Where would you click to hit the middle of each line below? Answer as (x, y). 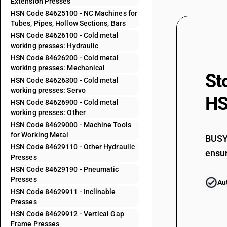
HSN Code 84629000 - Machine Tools (71, 125)
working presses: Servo (48, 90)
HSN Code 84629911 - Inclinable (63, 192)
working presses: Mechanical (58, 68)
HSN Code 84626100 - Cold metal (65, 35)
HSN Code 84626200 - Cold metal (65, 58)
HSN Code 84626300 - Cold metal (65, 80)
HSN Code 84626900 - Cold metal (65, 102)
